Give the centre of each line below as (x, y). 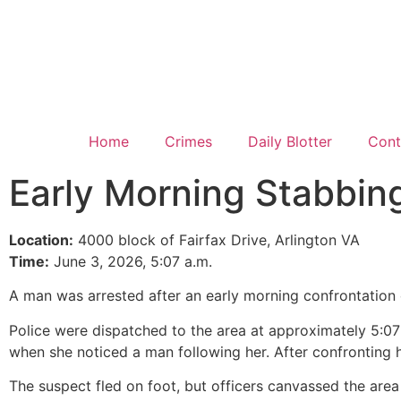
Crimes (188, 141)
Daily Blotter (290, 141)
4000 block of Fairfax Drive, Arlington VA (217, 240)
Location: (41, 240)
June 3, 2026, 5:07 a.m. (131, 261)
